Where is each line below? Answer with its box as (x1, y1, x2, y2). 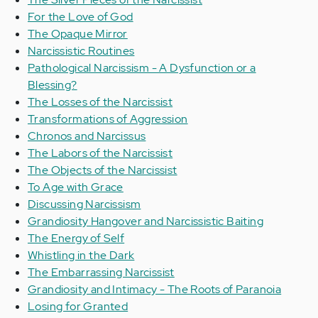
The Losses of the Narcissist (28, 94, 173, 109)
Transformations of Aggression (28, 111, 188, 126)
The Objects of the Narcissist (28, 163, 177, 177)
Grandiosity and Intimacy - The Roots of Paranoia (28, 282, 282, 297)
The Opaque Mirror (28, 26, 128, 41)
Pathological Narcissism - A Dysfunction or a (28, 60, 256, 75)
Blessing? (28, 77, 77, 92)
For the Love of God (28, 9, 133, 24)
